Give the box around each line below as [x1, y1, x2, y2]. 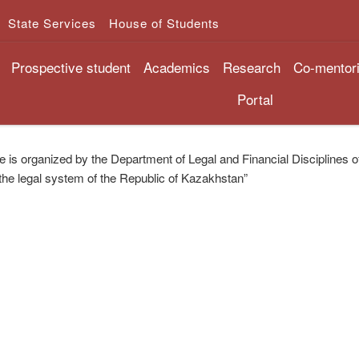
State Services [8, 14, 96, 31]
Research [222, 56, 280, 77]
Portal [237, 88, 274, 109]
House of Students [109, 14, 220, 31]
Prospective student [10, 56, 131, 77]
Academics [143, 56, 210, 77]
